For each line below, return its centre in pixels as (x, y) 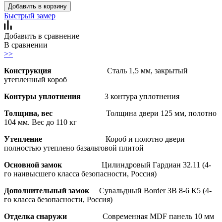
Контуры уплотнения (54, 96)
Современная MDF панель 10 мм (158, 216)
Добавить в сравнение (42, 36)
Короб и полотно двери (145, 139)
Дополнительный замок (52, 190)
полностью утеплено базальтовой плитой (74, 148)
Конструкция (55, 70)
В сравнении (26, 45)
